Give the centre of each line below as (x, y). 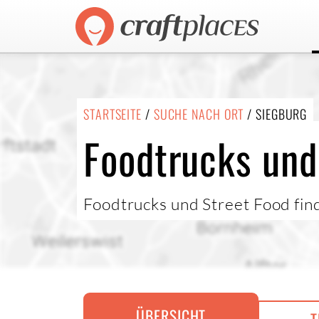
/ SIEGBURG (276, 114)
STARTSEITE (113, 114)
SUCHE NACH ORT (199, 114)
